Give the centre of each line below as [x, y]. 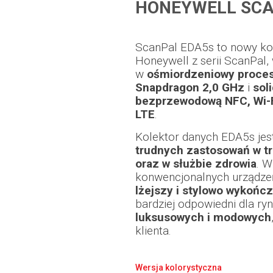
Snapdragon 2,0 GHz [190, 88]
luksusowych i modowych [203, 218]
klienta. [153, 231]
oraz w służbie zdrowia [196, 164]
